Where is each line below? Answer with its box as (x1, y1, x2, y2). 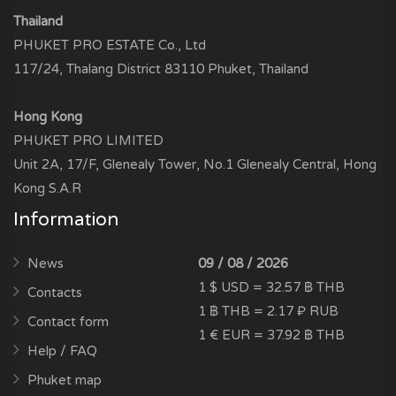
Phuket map (27, 371, 102, 388)
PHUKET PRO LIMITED (13, 132, 164, 148)
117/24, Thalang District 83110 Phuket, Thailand (13, 60, 308, 77)
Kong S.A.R (13, 179, 81, 196)
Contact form (27, 313, 109, 330)
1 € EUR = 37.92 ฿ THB (198, 326, 345, 343)
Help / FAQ (27, 342, 97, 359)
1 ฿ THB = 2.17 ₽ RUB (198, 302, 339, 319)
